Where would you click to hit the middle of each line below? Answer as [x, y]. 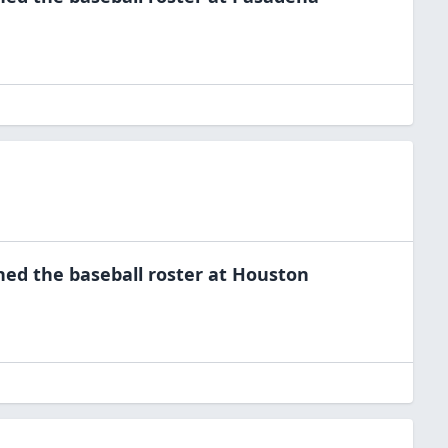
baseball [106, 274]
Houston [270, 274]
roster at [185, 274]
